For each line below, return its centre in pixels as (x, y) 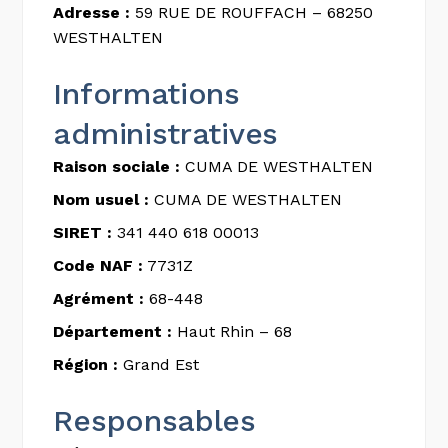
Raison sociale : (117, 166)
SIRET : (83, 232)
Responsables (154, 420)
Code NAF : (98, 265)
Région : (86, 364)
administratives (165, 133)
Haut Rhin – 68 (232, 331)
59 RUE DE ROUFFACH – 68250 (252, 12)
